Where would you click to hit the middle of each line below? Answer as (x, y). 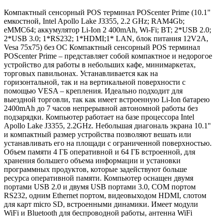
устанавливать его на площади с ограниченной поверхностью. (108, 143)
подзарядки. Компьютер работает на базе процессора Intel (99, 117)
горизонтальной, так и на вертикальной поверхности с (95, 82)
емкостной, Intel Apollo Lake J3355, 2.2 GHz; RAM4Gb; (94, 21)
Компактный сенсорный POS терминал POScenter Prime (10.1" (107, 12)
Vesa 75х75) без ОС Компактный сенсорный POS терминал (102, 47)
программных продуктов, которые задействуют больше (95, 169)
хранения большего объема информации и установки (92, 160)
